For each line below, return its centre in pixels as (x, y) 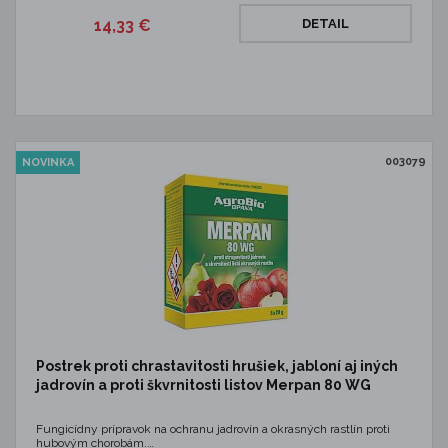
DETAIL (325, 23)
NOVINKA (48, 162)
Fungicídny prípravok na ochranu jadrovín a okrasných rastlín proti (213, 429)
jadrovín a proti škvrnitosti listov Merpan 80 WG (203, 385)
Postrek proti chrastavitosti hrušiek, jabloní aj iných (217, 366)
